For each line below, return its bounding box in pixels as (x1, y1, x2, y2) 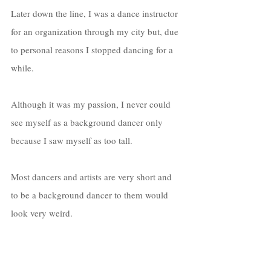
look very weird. (11, 206, 75, 219)
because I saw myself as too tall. (11, 134, 135, 146)
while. (11, 61, 36, 74)
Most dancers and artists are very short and (11, 170, 174, 183)
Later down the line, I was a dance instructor (11, 7, 180, 19)
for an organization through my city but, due (11, 25, 181, 38)
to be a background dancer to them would (11, 188, 171, 201)
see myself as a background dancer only (11, 116, 165, 128)
